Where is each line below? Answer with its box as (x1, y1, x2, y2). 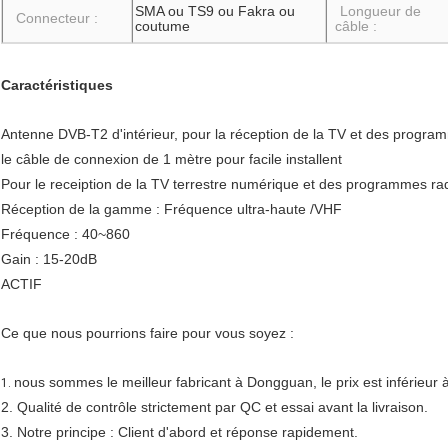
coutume (135, 18, 190, 35)
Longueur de (340, 3, 421, 20)
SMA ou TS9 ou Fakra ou (135, 3, 295, 20)
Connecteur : (16, 10, 98, 27)
